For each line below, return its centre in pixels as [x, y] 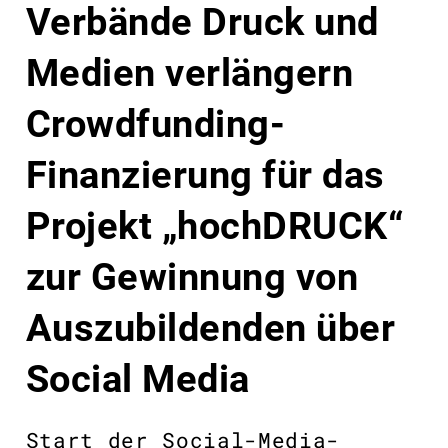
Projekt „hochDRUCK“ [214, 226]
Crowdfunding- [155, 124]
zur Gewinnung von [192, 277]
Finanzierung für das [205, 175]
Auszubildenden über [210, 328]
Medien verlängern [189, 73]
